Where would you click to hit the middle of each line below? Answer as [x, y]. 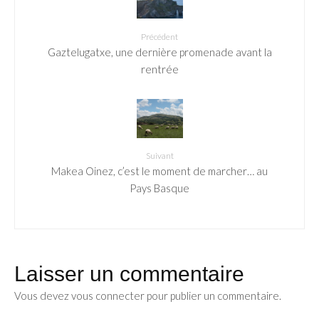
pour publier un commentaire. [213, 295]
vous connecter [108, 295]
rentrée [159, 69]
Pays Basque [159, 188]
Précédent [159, 36]
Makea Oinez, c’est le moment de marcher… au [159, 171]
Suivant [159, 155]
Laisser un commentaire [129, 273]
